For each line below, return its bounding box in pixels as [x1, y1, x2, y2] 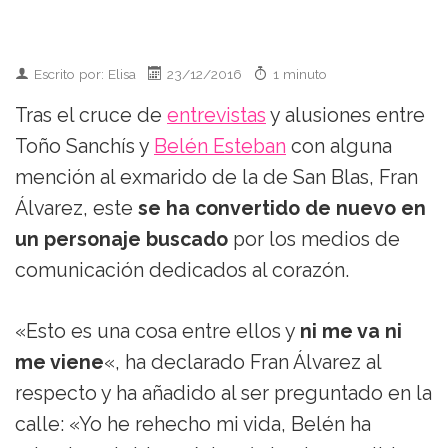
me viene [15, 350, 104, 374]
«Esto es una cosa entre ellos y [15, 319, 300, 343]
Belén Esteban [154, 134, 286, 158]
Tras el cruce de [15, 103, 167, 127]
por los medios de [228, 227, 400, 251]
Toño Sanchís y [15, 134, 154, 158]
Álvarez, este [15, 196, 138, 220]
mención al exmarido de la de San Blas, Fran [15, 165, 418, 189]
